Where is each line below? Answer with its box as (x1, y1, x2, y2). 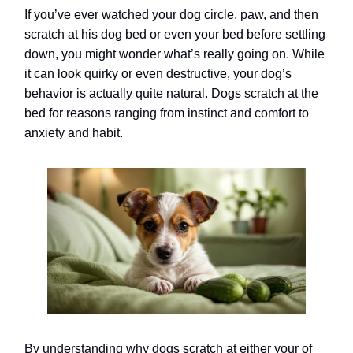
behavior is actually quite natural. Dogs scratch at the (24, 87, 318, 100)
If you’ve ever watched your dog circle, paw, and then (24, 8, 318, 21)
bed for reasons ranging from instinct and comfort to (24, 106, 309, 120)
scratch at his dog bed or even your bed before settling (24, 28, 325, 41)
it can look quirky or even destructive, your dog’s (24, 67, 292, 80)
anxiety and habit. (24, 126, 123, 139)
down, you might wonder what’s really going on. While (24, 47, 325, 61)
